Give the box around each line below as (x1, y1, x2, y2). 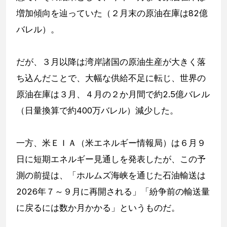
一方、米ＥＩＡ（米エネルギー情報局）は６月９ (16, 138, 206, 148)
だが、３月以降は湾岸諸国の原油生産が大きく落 (16, 57, 206, 67)
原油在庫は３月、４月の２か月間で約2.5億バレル (16, 89, 210, 100)
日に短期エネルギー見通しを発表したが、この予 (16, 154, 206, 165)
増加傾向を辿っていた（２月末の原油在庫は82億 (16, 8, 208, 19)
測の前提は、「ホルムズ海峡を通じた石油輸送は (16, 170, 206, 181)
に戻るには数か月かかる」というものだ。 (16, 203, 180, 213)
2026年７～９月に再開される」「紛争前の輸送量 (16, 186, 210, 197)
